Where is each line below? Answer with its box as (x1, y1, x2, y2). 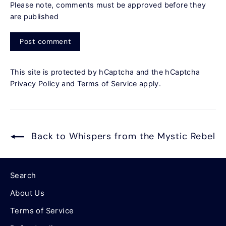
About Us (10, 188, 45, 198)
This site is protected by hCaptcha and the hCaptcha (10, 67, 200, 76)
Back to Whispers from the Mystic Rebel (28, 130, 216, 142)
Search (10, 171, 36, 180)
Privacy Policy (10, 79, 60, 88)
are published (10, 12, 59, 21)
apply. (137, 79, 161, 88)
